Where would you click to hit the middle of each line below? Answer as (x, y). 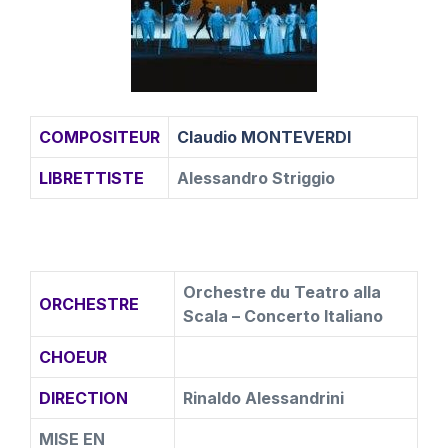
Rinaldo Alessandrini (263, 398)
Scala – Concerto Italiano (283, 316)
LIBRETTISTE (91, 178)
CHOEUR (73, 357)
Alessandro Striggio (256, 178)
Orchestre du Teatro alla (282, 292)
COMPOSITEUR (99, 137)
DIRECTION (83, 398)
